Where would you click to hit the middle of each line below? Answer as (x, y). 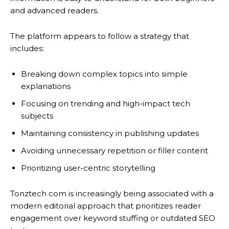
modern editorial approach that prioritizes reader (106, 206)
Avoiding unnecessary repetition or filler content (114, 151)
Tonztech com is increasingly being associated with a (112, 194)
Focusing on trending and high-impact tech (106, 104)
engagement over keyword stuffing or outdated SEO (113, 218)
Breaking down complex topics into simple (104, 74)
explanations (46, 86)
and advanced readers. (54, 11)
